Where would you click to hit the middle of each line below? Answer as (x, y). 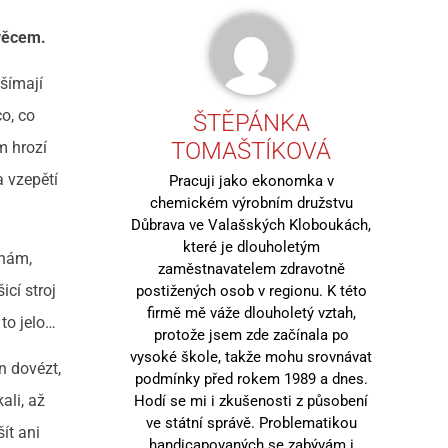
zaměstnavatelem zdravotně (251, 268)
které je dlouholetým (251, 246)
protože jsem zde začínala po (251, 334)
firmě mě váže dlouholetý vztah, (251, 312)
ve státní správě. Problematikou (251, 422)
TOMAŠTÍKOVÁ (251, 150)
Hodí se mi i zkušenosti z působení (251, 400)
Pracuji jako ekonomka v (251, 180)
